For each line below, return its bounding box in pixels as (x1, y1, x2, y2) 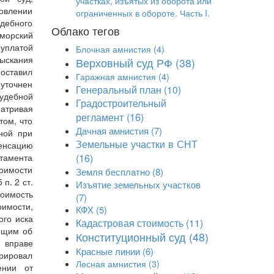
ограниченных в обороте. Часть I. (75, 7, 210, 19)
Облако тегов (51, 23, 120, 39)
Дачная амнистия (75, 124, 149, 137)
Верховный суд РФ (75, 55, 172, 70)
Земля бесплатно (75, 165, 150, 178)
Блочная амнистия (75, 43, 151, 55)
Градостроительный (75, 95, 166, 110)
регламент (75, 109, 124, 124)
